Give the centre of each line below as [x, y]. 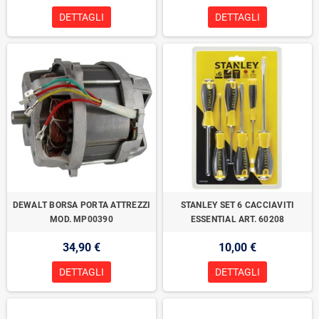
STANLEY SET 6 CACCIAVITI [237, 205]
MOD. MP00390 [82, 220]
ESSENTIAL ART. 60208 [237, 220]
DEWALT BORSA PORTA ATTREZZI [82, 205]
